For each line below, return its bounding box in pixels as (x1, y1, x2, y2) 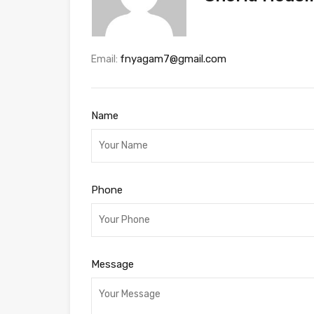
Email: (91, 53, 120, 66)
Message (91, 258, 134, 271)
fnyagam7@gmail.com (120, 53, 226, 66)
